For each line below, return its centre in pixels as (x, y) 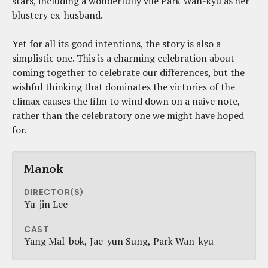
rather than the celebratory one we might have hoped (128, 116)
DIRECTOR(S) (54, 193)
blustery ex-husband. (57, 15)
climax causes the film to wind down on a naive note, (126, 101)
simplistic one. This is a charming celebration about (123, 58)
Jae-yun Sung (119, 241)
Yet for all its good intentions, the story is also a (116, 44)
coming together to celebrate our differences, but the (128, 73)
